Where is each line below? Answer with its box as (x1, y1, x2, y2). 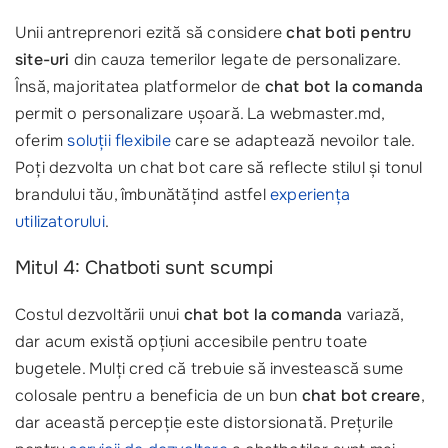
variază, (342, 304, 404, 326)
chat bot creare (301, 385, 421, 407)
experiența (270, 184, 350, 206)
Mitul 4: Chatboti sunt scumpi (15, 256, 273, 281)
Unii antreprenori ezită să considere (15, 22, 287, 44)
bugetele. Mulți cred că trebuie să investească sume (15, 358, 404, 380)
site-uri (15, 49, 70, 71)
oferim (15, 130, 68, 152)
